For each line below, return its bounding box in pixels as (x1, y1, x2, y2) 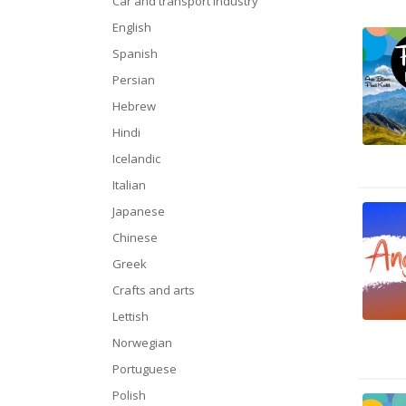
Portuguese (112, 361, 177, 377)
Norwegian (112, 334, 172, 351)
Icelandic (112, 150, 160, 167)
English (112, 19, 151, 35)
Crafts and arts (112, 282, 195, 298)
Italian (112, 177, 146, 193)
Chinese (112, 229, 158, 246)
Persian (112, 72, 155, 88)
